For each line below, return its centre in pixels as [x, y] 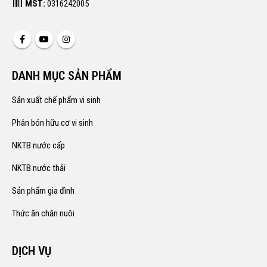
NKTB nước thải [39, 168]
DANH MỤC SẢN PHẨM [67, 75]
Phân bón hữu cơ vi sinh [52, 122]
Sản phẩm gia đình [43, 190]
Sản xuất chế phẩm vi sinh [56, 100]
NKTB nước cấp [38, 145]
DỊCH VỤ [32, 251]
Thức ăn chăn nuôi [43, 213]
